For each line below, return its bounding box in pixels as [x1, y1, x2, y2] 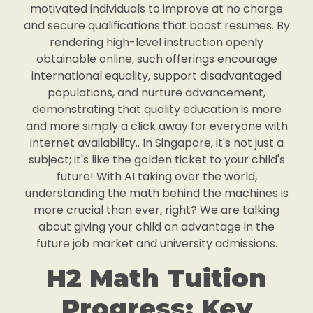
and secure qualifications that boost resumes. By [23, 17, 290, 34]
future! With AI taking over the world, [56, 168, 257, 184]
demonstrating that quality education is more [31, 101, 282, 117]
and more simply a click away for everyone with [25, 118, 288, 134]
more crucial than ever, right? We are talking [34, 202, 279, 218]
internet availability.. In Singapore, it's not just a [29, 135, 284, 151]
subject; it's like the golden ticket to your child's [28, 152, 285, 168]
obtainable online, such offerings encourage [36, 51, 277, 67]
